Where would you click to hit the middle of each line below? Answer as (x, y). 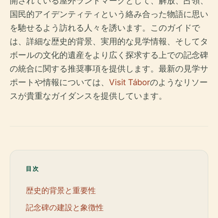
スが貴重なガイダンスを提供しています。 (88, 96)
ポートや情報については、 (59, 82)
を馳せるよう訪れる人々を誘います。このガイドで (105, 28)
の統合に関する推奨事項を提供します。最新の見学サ (109, 69)
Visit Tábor (129, 82)
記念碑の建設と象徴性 (65, 207)
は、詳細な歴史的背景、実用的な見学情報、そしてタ (109, 41)
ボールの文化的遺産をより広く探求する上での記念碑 (109, 55)
